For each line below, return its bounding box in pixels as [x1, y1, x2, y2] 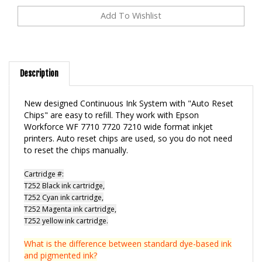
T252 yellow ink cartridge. [24, 202, 108, 213]
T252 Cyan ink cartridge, [24, 179, 104, 189]
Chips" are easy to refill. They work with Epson [24, 96, 199, 108]
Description [20, 55, 58, 65]
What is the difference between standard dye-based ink [24, 225, 232, 236]
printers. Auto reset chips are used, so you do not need [24, 119, 232, 131]
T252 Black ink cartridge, [24, 167, 105, 178]
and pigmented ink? [24, 236, 97, 248]
